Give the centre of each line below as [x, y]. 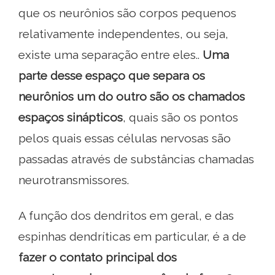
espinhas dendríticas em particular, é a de [132, 237]
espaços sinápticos [71, 118]
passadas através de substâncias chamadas [136, 159]
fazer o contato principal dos [98, 258]
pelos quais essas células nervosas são [125, 138]
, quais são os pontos [180, 118]
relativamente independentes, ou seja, [123, 34]
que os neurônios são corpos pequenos [127, 13]
